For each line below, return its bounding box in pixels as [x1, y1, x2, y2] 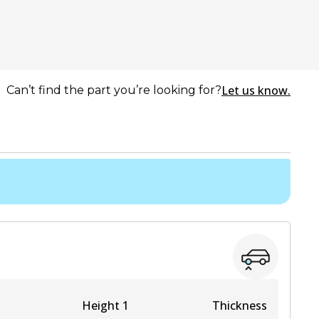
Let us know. [221, 83, 291, 98]
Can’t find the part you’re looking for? [6, 83, 221, 97]
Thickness [212, 298, 267, 313]
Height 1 [82, 298, 129, 313]
